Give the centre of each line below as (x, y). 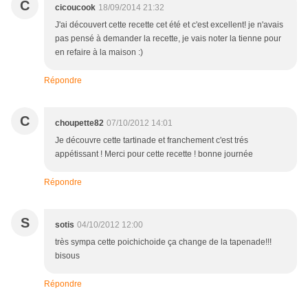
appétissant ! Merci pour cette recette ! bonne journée (154, 154)
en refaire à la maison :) (99, 53)
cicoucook (75, 8)
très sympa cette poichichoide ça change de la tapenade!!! (163, 242)
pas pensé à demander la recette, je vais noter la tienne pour (168, 39)
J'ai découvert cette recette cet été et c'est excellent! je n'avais (169, 25)
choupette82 (79, 123)
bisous (67, 256)
